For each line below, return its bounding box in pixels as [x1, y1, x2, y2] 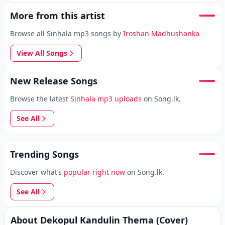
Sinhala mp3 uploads [70, 94, 142, 103]
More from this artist [10, 10, 105, 22]
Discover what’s [10, 167, 62, 177]
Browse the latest [10, 94, 68, 103]
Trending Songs [10, 148, 79, 160]
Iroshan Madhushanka [123, 29, 199, 38]
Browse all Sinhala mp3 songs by [10, 29, 121, 38]
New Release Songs [10, 75, 97, 87]
